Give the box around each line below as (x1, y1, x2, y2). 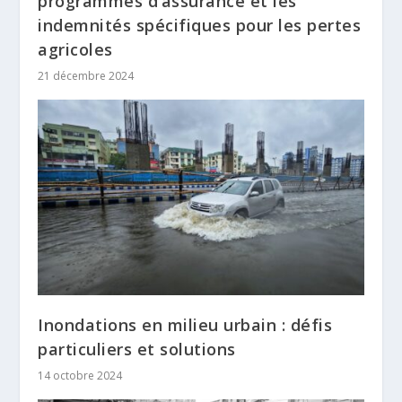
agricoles (38, 39, 113, 61)
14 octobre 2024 (38, 368, 123, 384)
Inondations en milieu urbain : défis (38, 314, 333, 336)
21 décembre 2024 (38, 68, 135, 84)
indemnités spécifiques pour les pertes (38, 14, 362, 37)
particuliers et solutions (38, 338, 236, 361)
